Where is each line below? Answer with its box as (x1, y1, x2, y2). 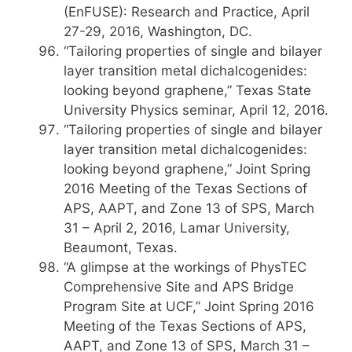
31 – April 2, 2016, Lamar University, (64, 220, 290, 236)
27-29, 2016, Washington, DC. (64, 24, 252, 39)
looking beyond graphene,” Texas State (64, 82, 311, 98)
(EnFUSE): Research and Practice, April (64, 4, 310, 20)
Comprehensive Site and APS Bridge (64, 279, 294, 295)
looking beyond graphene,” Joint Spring (64, 161, 310, 177)
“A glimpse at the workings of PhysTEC (64, 259, 306, 275)
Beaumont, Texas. (64, 240, 178, 255)
